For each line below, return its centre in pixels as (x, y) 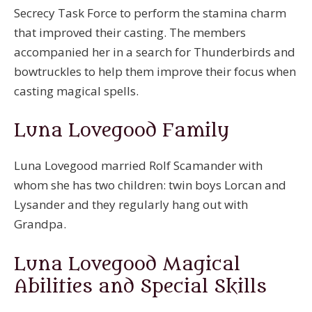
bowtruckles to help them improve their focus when (155, 72)
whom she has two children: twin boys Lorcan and (150, 185)
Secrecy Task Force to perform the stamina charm (150, 13)
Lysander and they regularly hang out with (131, 205)
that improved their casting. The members (130, 33)
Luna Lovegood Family (124, 131)
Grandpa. (40, 224)
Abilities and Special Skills (140, 286)
